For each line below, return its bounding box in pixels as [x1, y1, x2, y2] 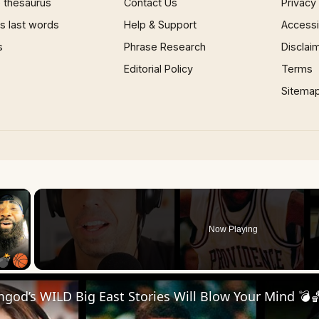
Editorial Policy [124, 63, 194, 75]
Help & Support [124, 19, 197, 31]
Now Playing [209, 224, 258, 234]
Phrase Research [124, 41, 206, 53]
